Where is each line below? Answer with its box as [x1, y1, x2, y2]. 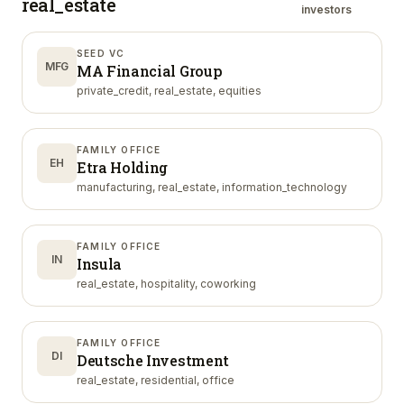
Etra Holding [77, 158, 169, 177]
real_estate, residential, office [77, 373, 234, 387]
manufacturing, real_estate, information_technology [77, 180, 347, 194]
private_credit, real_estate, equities [77, 84, 262, 97]
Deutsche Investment [77, 351, 229, 370]
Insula [77, 254, 123, 273]
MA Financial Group [77, 61, 223, 80]
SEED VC [77, 48, 125, 59]
